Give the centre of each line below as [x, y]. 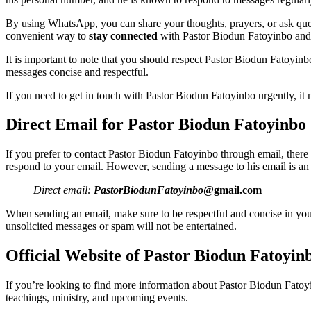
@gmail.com [233, 190]
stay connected [123, 35]
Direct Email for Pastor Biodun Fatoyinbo [156, 125]
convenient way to [47, 35]
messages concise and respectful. [77, 72]
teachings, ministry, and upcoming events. [97, 298]
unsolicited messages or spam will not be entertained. [121, 226]
